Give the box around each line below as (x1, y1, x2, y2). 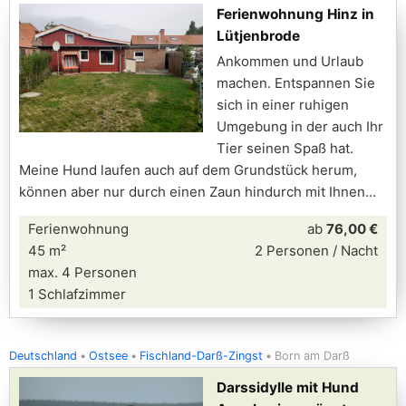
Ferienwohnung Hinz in (217, 5, 374, 23)
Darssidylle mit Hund (217, 379, 359, 396)
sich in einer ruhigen (217, 96, 349, 113)
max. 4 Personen (28, 264, 137, 281)
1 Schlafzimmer (28, 285, 126, 303)
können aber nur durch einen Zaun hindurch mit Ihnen (19, 183, 365, 200)
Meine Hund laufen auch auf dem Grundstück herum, (19, 161, 357, 179)
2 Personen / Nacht (255, 242, 378, 259)
